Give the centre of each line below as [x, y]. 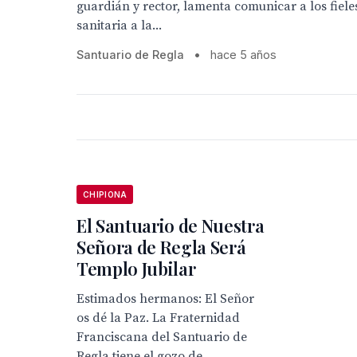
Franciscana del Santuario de [162, 337]
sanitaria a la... [119, 25]
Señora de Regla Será [161, 247]
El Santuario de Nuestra [171, 226]
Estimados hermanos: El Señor [165, 299]
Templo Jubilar [136, 269]
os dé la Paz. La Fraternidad [158, 318]
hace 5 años [243, 55]
